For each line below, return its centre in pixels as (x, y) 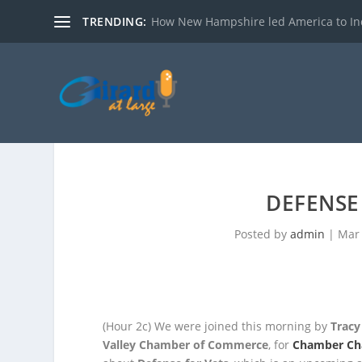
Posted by (263, 234)
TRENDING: (115, 21)
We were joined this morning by (243, 326)
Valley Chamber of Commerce (186, 345)
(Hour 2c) (129, 326)
